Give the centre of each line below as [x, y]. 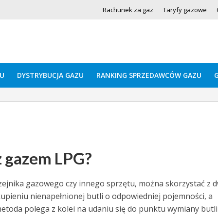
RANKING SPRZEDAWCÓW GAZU [149, 75]
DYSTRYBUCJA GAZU [50, 75]
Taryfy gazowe [185, 10]
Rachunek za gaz [128, 10]
